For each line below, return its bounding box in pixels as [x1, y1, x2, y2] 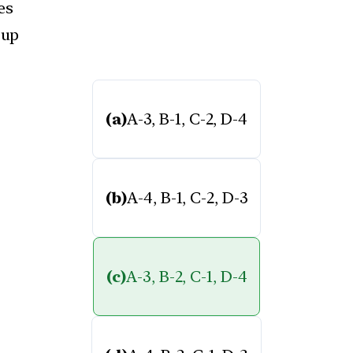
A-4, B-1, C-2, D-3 [127, 188, 248, 207]
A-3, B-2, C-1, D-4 [126, 266, 247, 286]
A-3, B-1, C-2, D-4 [126, 109, 247, 128]
